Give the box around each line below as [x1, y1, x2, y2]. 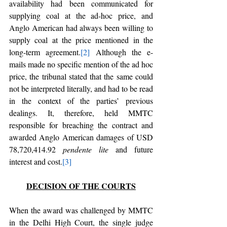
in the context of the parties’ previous [9, 95, 153, 106]
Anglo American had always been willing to [9, 22, 153, 33]
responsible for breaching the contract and [9, 120, 153, 130]
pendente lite [63, 144, 108, 155]
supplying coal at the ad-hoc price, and [9, 10, 153, 21]
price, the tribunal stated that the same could [9, 71, 153, 82]
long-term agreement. [9, 47, 81, 57]
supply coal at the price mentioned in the [9, 34, 153, 45]
